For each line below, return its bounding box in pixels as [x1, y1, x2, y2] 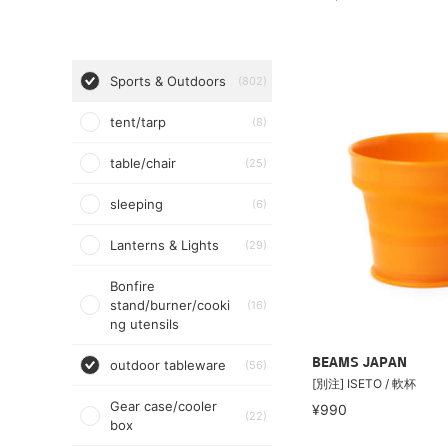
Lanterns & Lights [110, 237, 219, 253]
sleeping [110, 196, 163, 212]
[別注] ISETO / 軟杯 [312, 376, 416, 391]
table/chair [110, 155, 176, 171]
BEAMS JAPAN [312, 356, 407, 371]
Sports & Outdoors [110, 73, 226, 89]
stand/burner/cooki [110, 297, 230, 313]
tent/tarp [110, 114, 166, 130]
